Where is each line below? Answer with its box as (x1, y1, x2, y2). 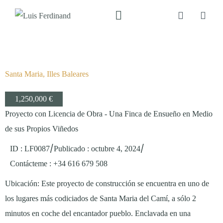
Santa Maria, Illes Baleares (5, 70, 89, 78)
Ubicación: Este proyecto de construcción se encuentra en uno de (5, 179, 209, 188)
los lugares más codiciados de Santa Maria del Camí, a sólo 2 (5, 194, 196, 203)
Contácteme (10, 159, 47, 168)
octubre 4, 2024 (91, 144, 140, 153)
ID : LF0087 (10, 144, 50, 153)
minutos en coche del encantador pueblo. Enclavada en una (5, 209, 191, 218)
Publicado (54, 144, 85, 153)
